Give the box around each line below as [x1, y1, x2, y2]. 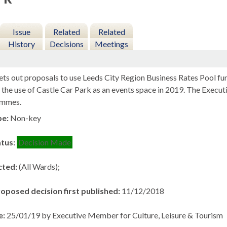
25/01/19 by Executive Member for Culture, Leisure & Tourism [7, 210, 223, 220]
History [8, 39, 35, 49]
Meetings [95, 39, 129, 49]
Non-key [10, 113, 42, 123]
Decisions [49, 39, 84, 49]
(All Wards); [19, 162, 60, 172]
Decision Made [18, 137, 71, 147]
